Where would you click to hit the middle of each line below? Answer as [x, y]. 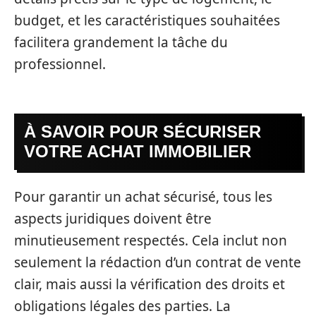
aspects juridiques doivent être [113, 218]
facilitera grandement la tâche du [121, 42]
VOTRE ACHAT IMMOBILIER [138, 151]
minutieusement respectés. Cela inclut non [151, 240]
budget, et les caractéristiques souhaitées [147, 20]
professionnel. [60, 64]
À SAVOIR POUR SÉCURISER [142, 132]
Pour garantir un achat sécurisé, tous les [143, 196]
